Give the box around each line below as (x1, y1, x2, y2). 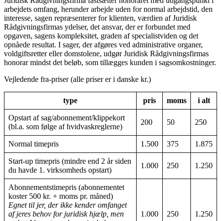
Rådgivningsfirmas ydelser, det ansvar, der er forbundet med (4, 22, 190, 31)
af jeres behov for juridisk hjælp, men (8, 209, 124, 218)
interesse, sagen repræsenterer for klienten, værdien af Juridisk (4, 13, 197, 22)
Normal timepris (8, 139, 59, 148)
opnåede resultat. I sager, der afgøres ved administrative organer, (4, 40, 203, 49)
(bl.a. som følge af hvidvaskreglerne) (8, 122, 122, 131)
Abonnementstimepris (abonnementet (8, 183, 124, 191)
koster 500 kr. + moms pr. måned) (8, 191, 113, 200)
